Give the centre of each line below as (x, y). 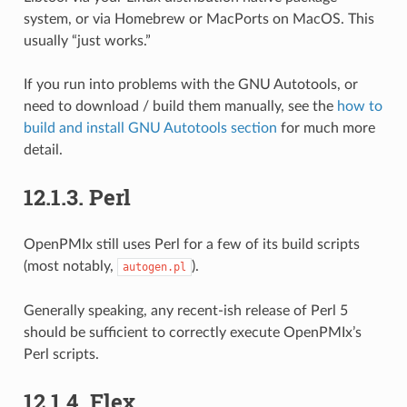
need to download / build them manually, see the (180, 106)
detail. (43, 149)
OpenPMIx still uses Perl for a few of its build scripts (191, 244)
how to (359, 106)
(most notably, (70, 266)
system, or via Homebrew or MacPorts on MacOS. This (199, 19)
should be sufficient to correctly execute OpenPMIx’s (192, 332)
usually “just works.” (87, 40)
